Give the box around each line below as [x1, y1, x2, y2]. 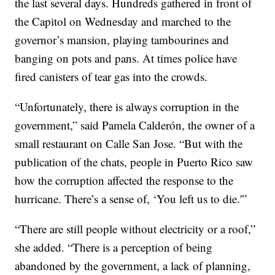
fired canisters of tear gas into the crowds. [15, 69, 208, 84]
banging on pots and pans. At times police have [15, 50, 238, 66]
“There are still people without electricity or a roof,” [15, 221, 256, 236]
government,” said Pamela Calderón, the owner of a [15, 117, 255, 133]
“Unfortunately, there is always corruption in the [15, 99, 239, 114]
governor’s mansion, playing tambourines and [15, 32, 230, 47]
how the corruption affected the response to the [15, 172, 234, 188]
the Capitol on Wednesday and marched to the [15, 14, 231, 29]
